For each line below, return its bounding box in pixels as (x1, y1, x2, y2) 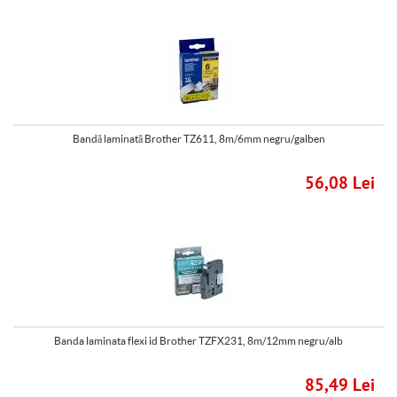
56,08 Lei (305, 175, 375, 193)
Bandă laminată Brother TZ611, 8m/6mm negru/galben (72, 132, 325, 145)
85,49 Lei (305, 377, 375, 395)
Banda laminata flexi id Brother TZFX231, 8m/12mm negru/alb (54, 334, 343, 347)
